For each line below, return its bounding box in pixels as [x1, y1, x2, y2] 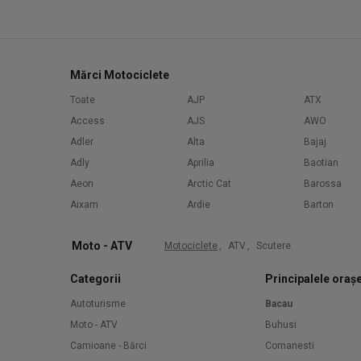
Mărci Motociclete [70, 68, 169, 81]
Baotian [304, 157, 338, 168]
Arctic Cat [187, 178, 231, 189]
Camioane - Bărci [70, 340, 147, 351]
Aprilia [187, 157, 214, 168]
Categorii [70, 272, 121, 285]
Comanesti [265, 340, 314, 351]
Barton [304, 199, 334, 210]
